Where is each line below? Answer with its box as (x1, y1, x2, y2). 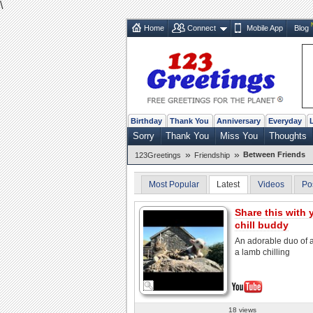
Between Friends (243, 150, 305, 159)
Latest (217, 179, 240, 189)
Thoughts (269, 130, 307, 141)
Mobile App (246, 23, 283, 32)
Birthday (131, 116, 162, 125)
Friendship (194, 150, 230, 159)
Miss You (220, 130, 258, 141)
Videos (257, 179, 284, 189)
